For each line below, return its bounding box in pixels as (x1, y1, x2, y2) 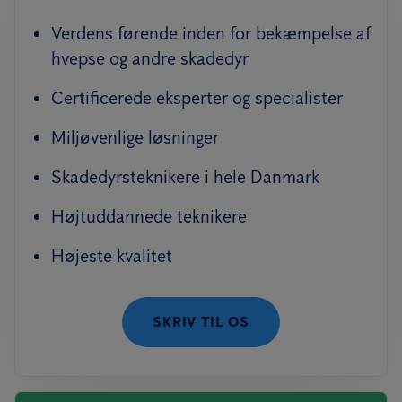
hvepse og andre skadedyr (51, 48, 249, 69)
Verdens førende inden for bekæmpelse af (51, 22, 371, 44)
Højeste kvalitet (51, 245, 172, 267)
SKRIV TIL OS (153, 313, 249, 330)
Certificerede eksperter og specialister (51, 87, 343, 109)
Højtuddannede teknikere (51, 205, 247, 227)
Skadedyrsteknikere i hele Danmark (51, 166, 319, 188)
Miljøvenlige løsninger (51, 127, 219, 148)
